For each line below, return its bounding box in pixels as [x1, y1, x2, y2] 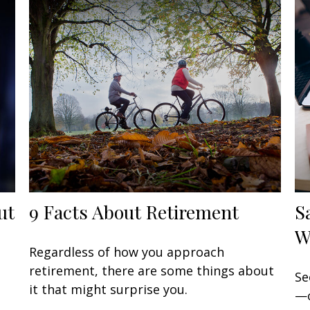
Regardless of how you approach [29, 244, 225, 261]
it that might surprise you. [29, 281, 188, 298]
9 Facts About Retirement [29, 199, 239, 225]
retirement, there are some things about [29, 262, 275, 280]
